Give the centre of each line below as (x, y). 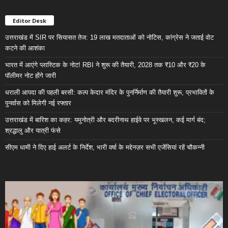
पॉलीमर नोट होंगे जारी (31, 76)
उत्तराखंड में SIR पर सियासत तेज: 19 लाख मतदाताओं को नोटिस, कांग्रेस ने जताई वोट (109, 38)
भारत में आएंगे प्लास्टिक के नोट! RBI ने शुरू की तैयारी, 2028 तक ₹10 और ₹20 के (105, 65)
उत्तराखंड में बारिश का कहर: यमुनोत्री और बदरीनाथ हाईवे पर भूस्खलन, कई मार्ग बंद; (105, 120)
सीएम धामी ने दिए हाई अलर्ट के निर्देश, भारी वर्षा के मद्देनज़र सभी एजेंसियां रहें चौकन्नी (105, 148)
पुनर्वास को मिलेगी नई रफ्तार (38, 103)
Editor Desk (30, 21)
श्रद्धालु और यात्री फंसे (33, 131)
